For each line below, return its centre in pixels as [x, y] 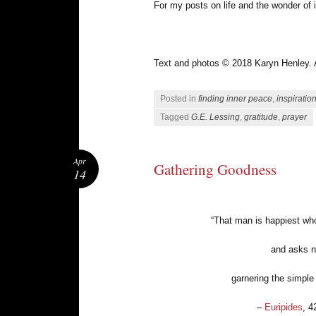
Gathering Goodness [215, 169]
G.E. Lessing [215, 117]
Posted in [179, 99]
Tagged [176, 117]
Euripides [284, 308]
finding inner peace [235, 99]
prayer [294, 117]
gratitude [261, 117]
